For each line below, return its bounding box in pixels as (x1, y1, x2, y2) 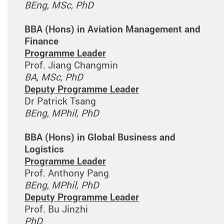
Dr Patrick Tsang (24, 94, 96, 107)
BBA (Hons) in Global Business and (24, 130, 175, 143)
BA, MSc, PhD (24, 70, 83, 83)
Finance (24, 34, 58, 47)
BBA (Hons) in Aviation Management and (24, 22, 200, 35)
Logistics (24, 142, 64, 155)
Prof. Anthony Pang (24, 166, 109, 179)
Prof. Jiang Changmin (24, 58, 118, 71)
